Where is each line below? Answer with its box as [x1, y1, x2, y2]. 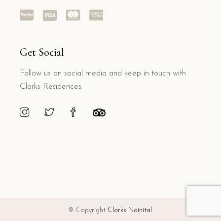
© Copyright [69, 207, 108, 215]
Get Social [20, 46, 64, 59]
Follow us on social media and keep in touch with [20, 69, 186, 78]
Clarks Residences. [20, 82, 83, 91]
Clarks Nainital [108, 207, 152, 215]
